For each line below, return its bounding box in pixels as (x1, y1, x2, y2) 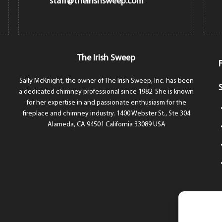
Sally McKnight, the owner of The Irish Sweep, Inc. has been (19, 77, 194, 85)
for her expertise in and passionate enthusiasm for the (26, 99, 186, 107)
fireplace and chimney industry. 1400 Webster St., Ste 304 (22, 110, 190, 117)
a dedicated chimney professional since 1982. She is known (19, 88, 194, 96)
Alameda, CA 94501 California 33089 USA (47, 120, 166, 128)
